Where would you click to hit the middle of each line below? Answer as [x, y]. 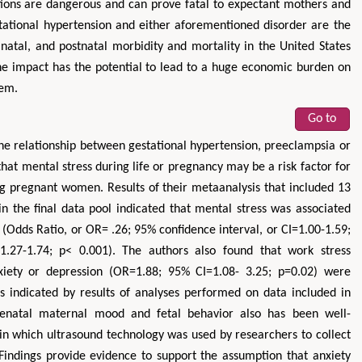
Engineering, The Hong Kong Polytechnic [122, 204]
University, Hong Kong [123, 220]
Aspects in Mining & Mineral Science [123, 237]
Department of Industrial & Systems [123, 187]
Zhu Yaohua [122, 166]
